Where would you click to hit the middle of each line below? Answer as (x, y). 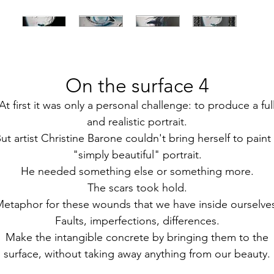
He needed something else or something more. (137, 172)
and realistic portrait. (137, 122)
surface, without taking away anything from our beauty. (137, 254)
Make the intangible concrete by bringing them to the (137, 238)
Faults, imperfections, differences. (137, 221)
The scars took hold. (137, 188)
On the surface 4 (137, 86)
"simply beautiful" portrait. (137, 155)
